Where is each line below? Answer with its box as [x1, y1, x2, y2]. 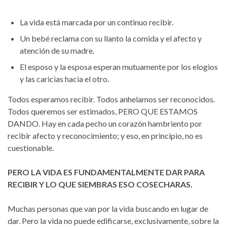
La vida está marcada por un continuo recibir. [20, 17, 173, 27]
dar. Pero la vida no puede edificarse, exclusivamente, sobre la [8, 215, 219, 225]
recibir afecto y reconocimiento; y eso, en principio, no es [8, 130, 203, 140]
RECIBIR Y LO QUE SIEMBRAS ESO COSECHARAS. [8, 179, 193, 189]
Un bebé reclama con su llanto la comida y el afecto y [20, 33, 202, 43]
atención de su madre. [20, 45, 94, 55]
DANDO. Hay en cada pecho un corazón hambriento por [8, 118, 202, 128]
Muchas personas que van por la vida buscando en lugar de [8, 203, 208, 213]
